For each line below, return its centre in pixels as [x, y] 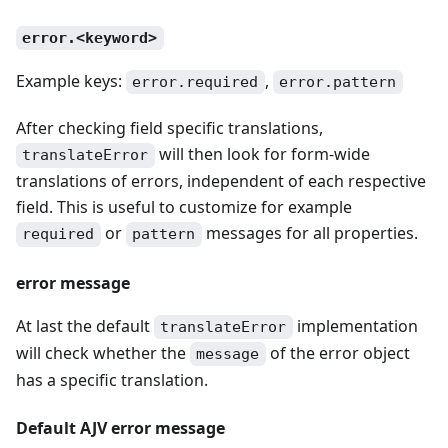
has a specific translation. [112, 379]
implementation [355, 325]
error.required [195, 82]
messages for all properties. [309, 233]
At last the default [85, 325]
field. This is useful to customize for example [184, 207]
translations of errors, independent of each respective [221, 181]
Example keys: [71, 80]
